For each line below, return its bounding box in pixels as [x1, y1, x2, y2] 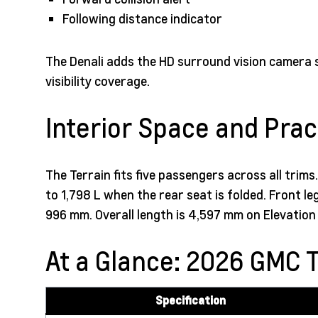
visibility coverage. [45, 72, 150, 89]
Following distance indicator [62, 10, 222, 27]
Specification [155, 292, 226, 308]
